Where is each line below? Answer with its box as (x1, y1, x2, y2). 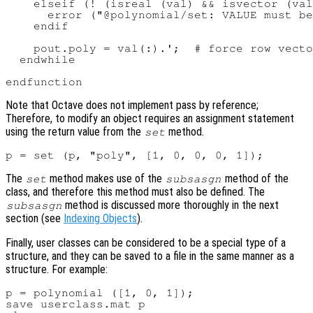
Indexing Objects (64, 212, 137, 226)
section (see (6, 212, 64, 226)
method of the (221, 172, 289, 186)
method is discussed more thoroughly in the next (62, 198, 279, 212)
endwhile (6, 54, 75, 66)
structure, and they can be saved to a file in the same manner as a (6, 249, 294, 263)
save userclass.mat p (6, 298, 145, 310)
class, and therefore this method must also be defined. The (6, 185, 265, 199)
